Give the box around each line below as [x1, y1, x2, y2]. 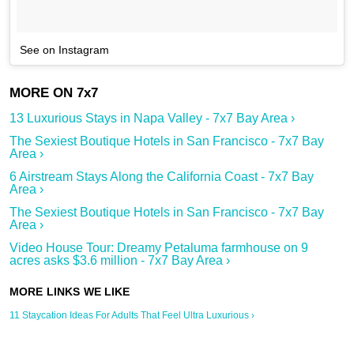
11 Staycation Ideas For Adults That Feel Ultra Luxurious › [9, 310, 254, 322]
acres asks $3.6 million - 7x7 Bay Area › [9, 254, 230, 268]
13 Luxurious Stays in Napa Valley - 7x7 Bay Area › [9, 111, 295, 126]
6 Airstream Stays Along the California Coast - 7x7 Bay [9, 170, 314, 184]
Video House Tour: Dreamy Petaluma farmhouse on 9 [9, 241, 308, 255]
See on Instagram [20, 43, 109, 57]
